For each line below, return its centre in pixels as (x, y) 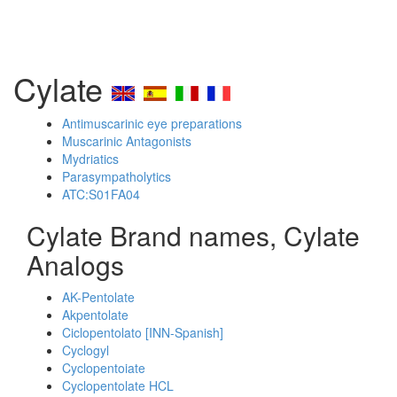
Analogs (75, 265)
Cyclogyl (86, 350)
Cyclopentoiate (104, 368)
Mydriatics (90, 159)
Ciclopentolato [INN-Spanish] (143, 332)
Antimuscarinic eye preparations (152, 123)
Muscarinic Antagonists (127, 141)
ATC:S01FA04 (101, 194)
